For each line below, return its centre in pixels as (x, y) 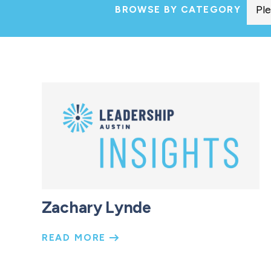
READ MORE (76, 238)
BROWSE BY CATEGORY (178, 10)
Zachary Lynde (96, 208)
